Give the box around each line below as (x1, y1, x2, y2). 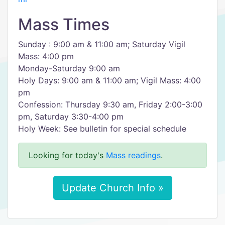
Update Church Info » (61, 182, 164, 194)
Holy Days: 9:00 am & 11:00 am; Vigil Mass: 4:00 (18, 75, 201, 85)
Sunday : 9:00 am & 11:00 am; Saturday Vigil (18, 39, 185, 49)
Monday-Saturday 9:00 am (18, 63, 120, 73)
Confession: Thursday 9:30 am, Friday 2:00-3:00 (18, 99, 202, 109)
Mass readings (106, 150, 161, 160)
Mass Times (18, 15, 109, 34)
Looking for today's (29, 150, 106, 160)
